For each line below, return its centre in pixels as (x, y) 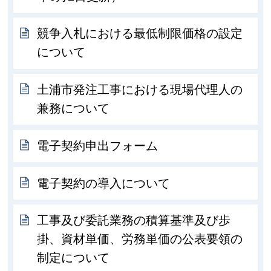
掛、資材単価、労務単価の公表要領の (140, 239)
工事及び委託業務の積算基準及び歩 (134, 220)
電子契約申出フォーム (98, 145)
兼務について (73, 109)
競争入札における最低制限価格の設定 (140, 34)
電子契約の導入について (104, 183)
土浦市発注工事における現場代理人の (140, 90)
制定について (73, 258)
